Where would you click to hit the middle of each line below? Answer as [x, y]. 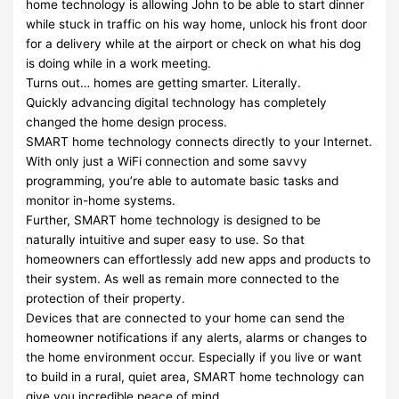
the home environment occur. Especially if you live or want [194, 357]
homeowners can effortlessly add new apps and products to [199, 259]
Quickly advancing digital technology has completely [177, 102]
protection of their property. [106, 298]
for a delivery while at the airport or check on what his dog [194, 43]
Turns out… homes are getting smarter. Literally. [164, 82]
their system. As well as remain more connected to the [183, 278]
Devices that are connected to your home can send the [186, 318]
